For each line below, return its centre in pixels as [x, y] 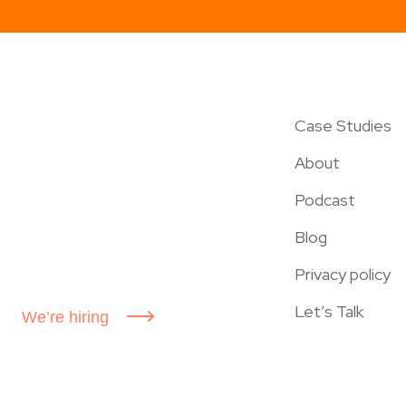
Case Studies [343, 126]
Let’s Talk [329, 312]
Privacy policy [343, 275]
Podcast [325, 200]
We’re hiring [65, 318]
